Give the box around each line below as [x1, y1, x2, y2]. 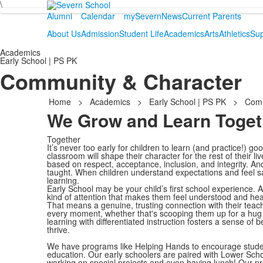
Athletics [218, 28, 250, 40]
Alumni [46, 10, 72, 22]
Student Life [119, 28, 164, 40]
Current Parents [181, 10, 241, 22]
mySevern [123, 10, 161, 22]
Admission [80, 28, 119, 40]
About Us [46, 28, 81, 40]
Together [46, 133, 80, 145]
